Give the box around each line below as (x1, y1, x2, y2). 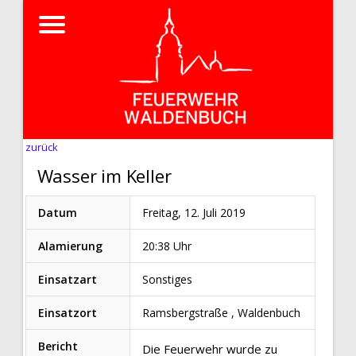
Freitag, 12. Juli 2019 (141, 205, 246, 220)
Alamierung (37, 238, 103, 253)
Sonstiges (141, 272, 192, 287)
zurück (25, 140, 58, 154)
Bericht (37, 339, 78, 354)
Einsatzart (37, 272, 97, 287)
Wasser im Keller (37, 164, 172, 188)
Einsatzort (37, 305, 97, 320)
